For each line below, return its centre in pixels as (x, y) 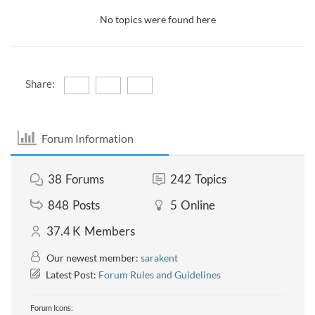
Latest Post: (71, 275)
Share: (40, 84)
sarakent (159, 258)
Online (198, 205)
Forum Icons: (52, 308)
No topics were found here (157, 19)
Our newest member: (92, 258)
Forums (85, 179)
